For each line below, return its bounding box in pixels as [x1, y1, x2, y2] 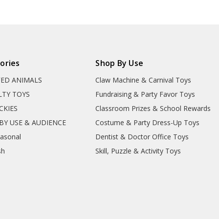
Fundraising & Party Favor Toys [95, 89, 196, 99]
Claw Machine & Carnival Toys [95, 75, 192, 85]
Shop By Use [95, 57, 144, 68]
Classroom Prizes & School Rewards [95, 103, 211, 113]
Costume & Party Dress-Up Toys [95, 117, 200, 127]
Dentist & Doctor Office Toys [95, 131, 189, 141]
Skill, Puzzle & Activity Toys [95, 146, 181, 155]
